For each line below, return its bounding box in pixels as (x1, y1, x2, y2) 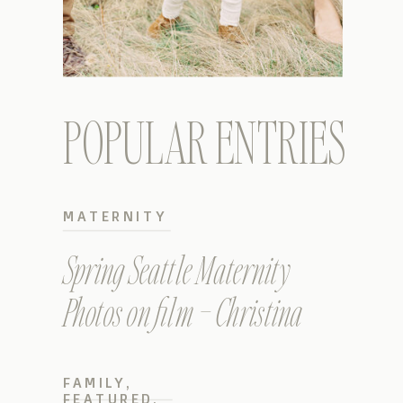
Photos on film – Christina (63, 287, 302, 336)
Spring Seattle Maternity (63, 246, 290, 295)
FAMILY (63, 373, 127, 392)
